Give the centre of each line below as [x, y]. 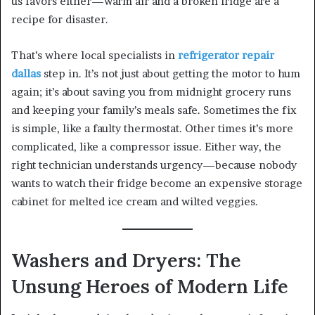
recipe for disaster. [60, 20]
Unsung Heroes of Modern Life [150, 287]
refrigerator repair [226, 56]
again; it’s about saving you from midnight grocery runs [151, 92]
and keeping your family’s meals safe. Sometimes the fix [154, 110]
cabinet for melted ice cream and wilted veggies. [135, 202]
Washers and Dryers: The [126, 261]
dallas [26, 74]
